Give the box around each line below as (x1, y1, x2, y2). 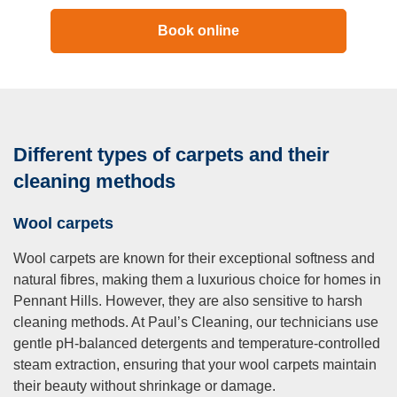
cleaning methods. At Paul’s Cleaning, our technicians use (13, 315, 378, 331)
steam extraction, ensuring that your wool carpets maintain (13, 357, 377, 373)
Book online (157, 23, 239, 39)
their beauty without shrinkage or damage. (13, 378, 276, 394)
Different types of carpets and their (13, 144, 330, 167)
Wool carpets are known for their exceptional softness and (13, 251, 375, 267)
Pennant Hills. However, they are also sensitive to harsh (13, 293, 362, 309)
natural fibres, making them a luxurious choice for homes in (13, 272, 381, 288)
